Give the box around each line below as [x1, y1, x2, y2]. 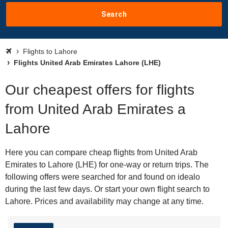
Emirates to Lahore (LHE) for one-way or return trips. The [5, 160, 209, 169]
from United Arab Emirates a [5, 101, 186, 117]
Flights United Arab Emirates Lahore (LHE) [12, 59, 161, 67]
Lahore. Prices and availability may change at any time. [5, 197, 204, 206]
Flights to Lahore [23, 47, 77, 55]
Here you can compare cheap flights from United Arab [5, 148, 197, 157]
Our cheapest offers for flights [5, 82, 194, 98]
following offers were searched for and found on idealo [5, 173, 200, 181]
